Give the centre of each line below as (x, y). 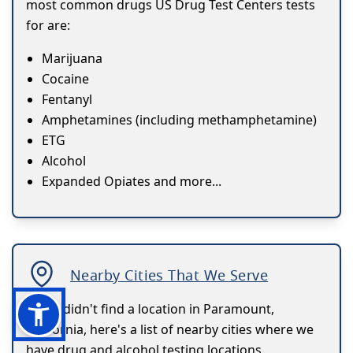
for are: (48, 26)
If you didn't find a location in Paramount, (150, 309)
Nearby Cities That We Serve (169, 275)
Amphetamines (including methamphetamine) (179, 120)
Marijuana (72, 59)
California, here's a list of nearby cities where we (170, 330)
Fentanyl (67, 100)
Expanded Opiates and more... (132, 182)
